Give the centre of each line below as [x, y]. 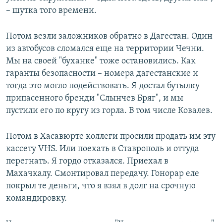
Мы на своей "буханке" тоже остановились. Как [101, 61]
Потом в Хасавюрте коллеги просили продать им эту [111, 137]
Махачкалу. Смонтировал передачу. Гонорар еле [103, 174]
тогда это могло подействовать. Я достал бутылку [103, 86]
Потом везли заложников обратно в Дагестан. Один [109, 37]
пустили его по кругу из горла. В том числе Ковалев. [109, 111]
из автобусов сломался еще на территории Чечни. [105, 49]
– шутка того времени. [51, 11]
